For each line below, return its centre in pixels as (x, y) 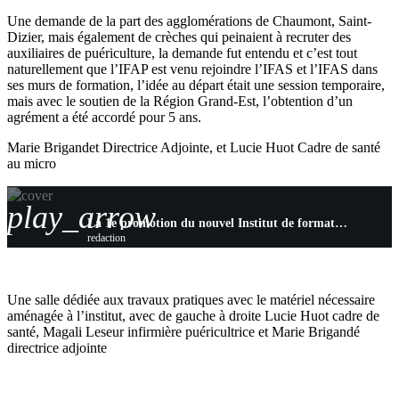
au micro (32, 164)
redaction (106, 238)
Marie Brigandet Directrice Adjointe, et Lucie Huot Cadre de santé (194, 148)
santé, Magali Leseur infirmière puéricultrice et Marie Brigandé (183, 332)
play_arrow (81, 218)
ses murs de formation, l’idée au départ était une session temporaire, (196, 85)
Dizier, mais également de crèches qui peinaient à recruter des (179, 37)
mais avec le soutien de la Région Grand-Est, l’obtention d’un (180, 102)
